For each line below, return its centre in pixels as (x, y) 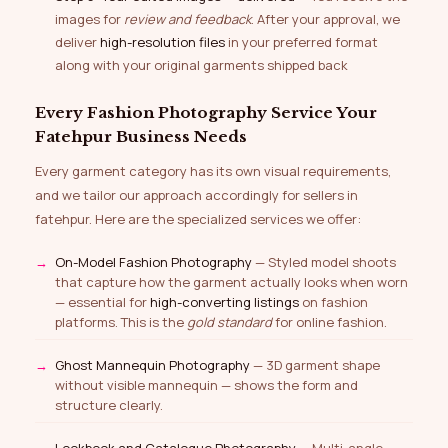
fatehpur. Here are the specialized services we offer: (198, 219)
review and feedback (187, 19)
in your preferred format (301, 42)
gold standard (229, 322)
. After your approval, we (325, 19)
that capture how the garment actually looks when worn (231, 282)
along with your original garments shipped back (201, 65)
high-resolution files (162, 42)
